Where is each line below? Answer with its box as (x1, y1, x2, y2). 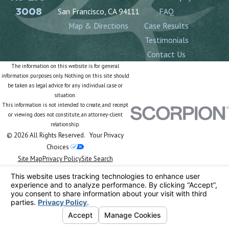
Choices (47, 143, 71, 152)
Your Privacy (89, 131, 124, 140)
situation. (54, 91, 76, 99)
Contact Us (147, 49, 186, 60)
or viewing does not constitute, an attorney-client (8, 111, 123, 119)
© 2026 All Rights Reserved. (7, 131, 89, 140)
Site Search (81, 154, 113, 164)
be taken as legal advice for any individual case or (8, 82, 123, 89)
